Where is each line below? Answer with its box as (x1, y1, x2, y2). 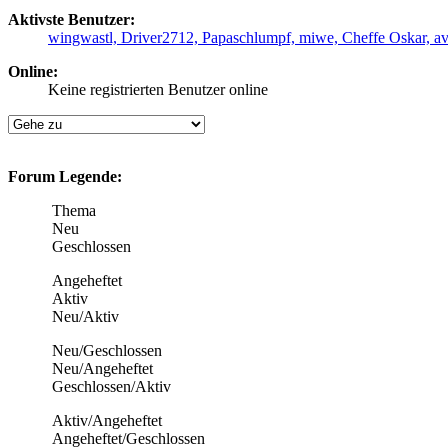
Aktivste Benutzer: (8, 10, 139, 28)
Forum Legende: (8, 167, 122, 185)
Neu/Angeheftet (48, 359, 153, 377)
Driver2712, (121, 28, 202, 46)
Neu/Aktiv (48, 307, 119, 325)
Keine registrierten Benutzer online (48, 80, 268, 98)
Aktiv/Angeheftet (48, 411, 162, 429)
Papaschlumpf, (202, 28, 299, 46)
